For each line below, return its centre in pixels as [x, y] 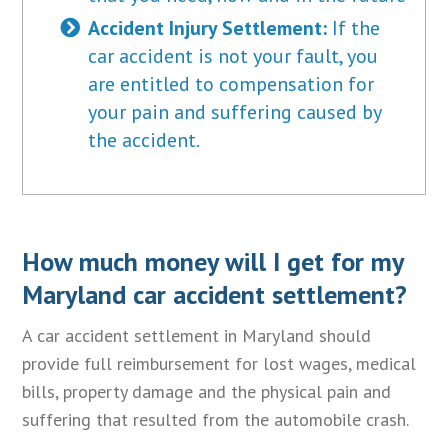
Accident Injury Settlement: [208, 28]
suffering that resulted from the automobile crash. [216, 419]
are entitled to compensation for [231, 84]
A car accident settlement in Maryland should [197, 335]
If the [354, 28]
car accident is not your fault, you [233, 56]
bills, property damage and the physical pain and [207, 391]
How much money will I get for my [213, 262]
